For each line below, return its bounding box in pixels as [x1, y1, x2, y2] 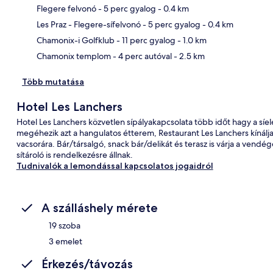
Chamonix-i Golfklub [37, 34, 115, 46]
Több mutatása [22, 76, 84, 87]
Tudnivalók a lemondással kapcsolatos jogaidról [16, 160, 213, 171]
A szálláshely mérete [41, 200, 158, 215]
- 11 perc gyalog [115, 34, 175, 46]
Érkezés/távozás [41, 256, 133, 271]
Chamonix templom [37, 50, 111, 62]
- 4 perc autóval [111, 50, 172, 62]
